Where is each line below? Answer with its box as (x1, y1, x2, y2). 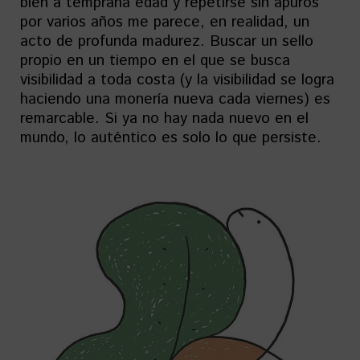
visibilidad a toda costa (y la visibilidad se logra (20, 68, 334, 91)
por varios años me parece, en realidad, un (20, 10, 309, 33)
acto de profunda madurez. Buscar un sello (20, 30, 313, 52)
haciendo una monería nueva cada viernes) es (20, 88, 330, 110)
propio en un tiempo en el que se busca (20, 49, 290, 72)
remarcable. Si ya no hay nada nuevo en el (20, 107, 309, 129)
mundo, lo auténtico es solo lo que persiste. (20, 126, 321, 149)
